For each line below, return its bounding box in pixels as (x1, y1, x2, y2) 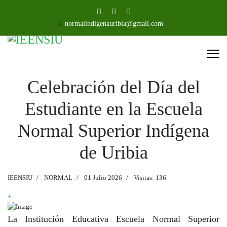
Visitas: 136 (134, 174, 166, 181)
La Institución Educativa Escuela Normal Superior (8, 214, 219, 224)
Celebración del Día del (27, 77, 200, 97)
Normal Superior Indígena (18, 121, 209, 141)
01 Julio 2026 (84, 174, 122, 181)
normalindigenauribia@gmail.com (65, 20, 163, 27)
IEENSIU (8, 174, 32, 181)
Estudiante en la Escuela (24, 99, 203, 119)
